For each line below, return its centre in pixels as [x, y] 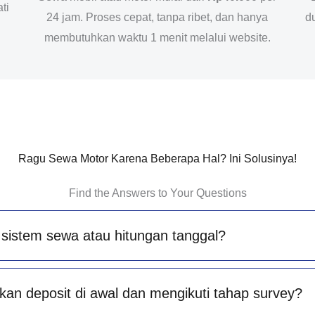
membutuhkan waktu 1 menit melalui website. [157, 38]
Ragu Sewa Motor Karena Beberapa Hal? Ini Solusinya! [157, 158]
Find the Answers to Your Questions [157, 193]
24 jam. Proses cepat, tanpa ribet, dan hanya [157, 18]
